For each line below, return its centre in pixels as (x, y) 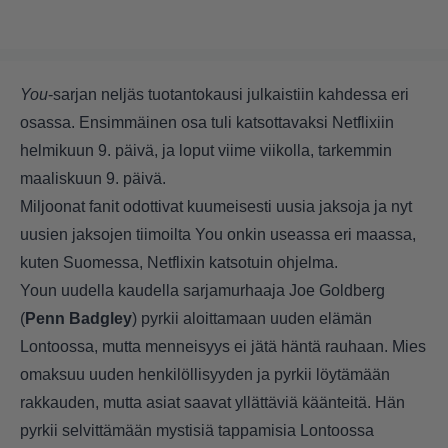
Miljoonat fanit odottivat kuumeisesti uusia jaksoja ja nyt (216, 207)
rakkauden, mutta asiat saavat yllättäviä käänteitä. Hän (212, 403)
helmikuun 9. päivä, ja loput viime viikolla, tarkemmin (206, 151)
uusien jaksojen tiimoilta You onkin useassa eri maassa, (218, 235)
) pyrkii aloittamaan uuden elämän (252, 319)
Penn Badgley (78, 319)
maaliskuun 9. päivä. (93, 179)
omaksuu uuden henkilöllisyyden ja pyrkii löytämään (205, 375)
